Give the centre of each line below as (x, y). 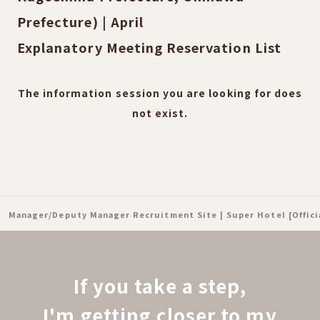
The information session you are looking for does (160, 93)
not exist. (160, 113)
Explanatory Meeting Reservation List (149, 47)
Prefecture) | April (80, 21)
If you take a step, (160, 285)
